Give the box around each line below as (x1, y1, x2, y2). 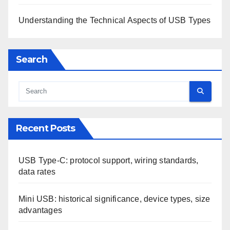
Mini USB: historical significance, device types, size (18, 194, 210, 203)
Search (16, 53, 47, 65)
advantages (18, 205, 62, 215)
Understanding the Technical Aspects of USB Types (18, 15, 211, 25)
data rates (18, 167, 55, 176)
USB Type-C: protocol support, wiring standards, (18, 156, 199, 165)
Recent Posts (16, 122, 75, 134)
